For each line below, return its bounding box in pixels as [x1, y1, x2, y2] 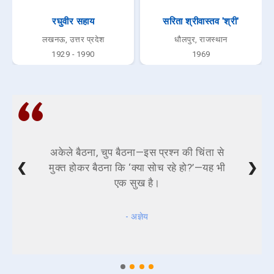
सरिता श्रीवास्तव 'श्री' [163, 15, 239, 27]
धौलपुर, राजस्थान [174, 34, 228, 44]
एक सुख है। [114, 176, 160, 189]
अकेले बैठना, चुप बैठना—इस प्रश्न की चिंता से [50, 146, 224, 158]
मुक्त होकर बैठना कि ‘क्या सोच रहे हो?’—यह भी [49, 161, 225, 174]
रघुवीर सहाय [52, 15, 94, 27]
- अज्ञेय [125, 211, 149, 221]
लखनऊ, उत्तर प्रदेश [42, 34, 105, 44]
